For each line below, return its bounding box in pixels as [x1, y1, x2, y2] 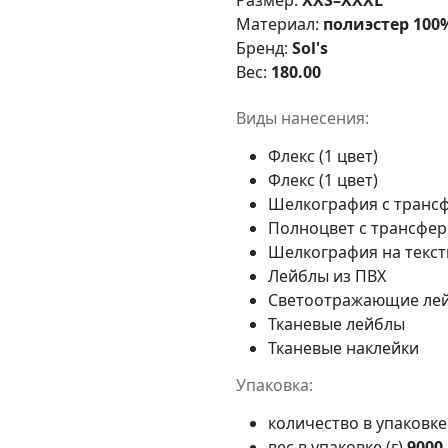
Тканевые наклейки [268, 336, 419, 359]
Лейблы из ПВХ [268, 264, 386, 287]
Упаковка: [236, 373, 313, 396]
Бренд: [236, 36, 292, 59]
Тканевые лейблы [268, 312, 405, 335]
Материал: [236, 12, 323, 35]
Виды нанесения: [236, 106, 369, 129]
